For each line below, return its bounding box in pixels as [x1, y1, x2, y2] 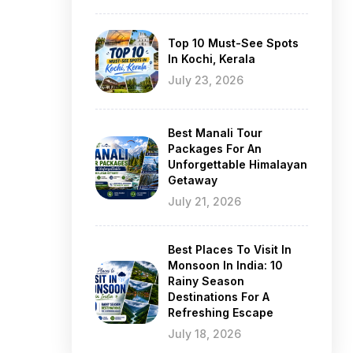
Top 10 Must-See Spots [168, 35, 299, 50]
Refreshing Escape [168, 306, 273, 319]
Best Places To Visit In [168, 243, 292, 256]
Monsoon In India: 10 [168, 258, 283, 272]
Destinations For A [168, 290, 269, 303]
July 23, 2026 [168, 72, 243, 87]
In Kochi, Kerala [168, 51, 255, 65]
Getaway [168, 173, 217, 187]
